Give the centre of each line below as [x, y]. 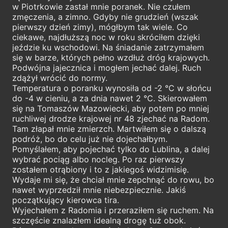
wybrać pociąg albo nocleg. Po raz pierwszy [98, 159]
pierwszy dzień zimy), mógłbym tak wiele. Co [100, 27]
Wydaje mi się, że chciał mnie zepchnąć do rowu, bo [113, 179]
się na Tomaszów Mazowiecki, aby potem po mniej [111, 108]
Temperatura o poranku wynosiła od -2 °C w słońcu [112, 88]
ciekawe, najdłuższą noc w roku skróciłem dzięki [106, 37]
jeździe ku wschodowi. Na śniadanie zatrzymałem [108, 47]
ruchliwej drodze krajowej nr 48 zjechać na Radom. [111, 118]
